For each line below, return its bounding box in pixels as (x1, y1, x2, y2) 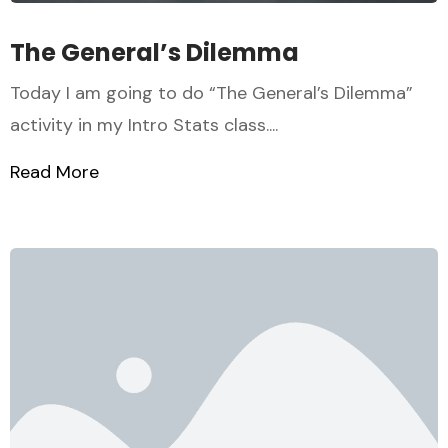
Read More (10, 160, 99, 185)
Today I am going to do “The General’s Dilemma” (10, 81, 413, 106)
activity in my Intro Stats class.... (10, 113, 278, 138)
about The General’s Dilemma (99, 160, 344, 185)
